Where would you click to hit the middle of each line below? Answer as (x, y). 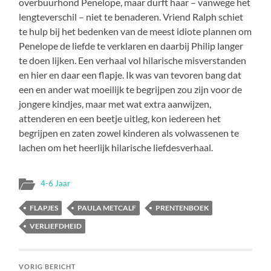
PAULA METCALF (107, 207)
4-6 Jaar (56, 183)
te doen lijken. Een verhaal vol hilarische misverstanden (133, 60)
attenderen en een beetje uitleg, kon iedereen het (120, 118)
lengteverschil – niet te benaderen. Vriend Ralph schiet (131, 16)
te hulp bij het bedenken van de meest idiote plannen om (135, 31)
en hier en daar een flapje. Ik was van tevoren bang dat (130, 74)
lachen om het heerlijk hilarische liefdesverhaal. (116, 147)
